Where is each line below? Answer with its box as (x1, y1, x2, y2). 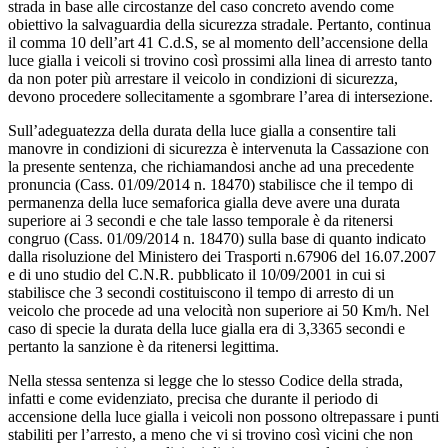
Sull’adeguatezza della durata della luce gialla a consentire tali (8, 121, 396, 139)
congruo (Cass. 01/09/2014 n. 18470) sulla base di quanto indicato (8, 229, 426, 247)
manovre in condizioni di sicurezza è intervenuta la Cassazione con (8, 139, 429, 157)
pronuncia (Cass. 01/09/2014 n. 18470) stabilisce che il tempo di (8, 175, 413, 193)
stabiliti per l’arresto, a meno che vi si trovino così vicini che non (8, 425, 413, 443)
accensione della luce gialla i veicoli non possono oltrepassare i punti (8, 407, 439, 425)
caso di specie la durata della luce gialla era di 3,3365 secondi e (8, 319, 405, 337)
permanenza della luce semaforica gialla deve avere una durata (8, 193, 400, 211)
